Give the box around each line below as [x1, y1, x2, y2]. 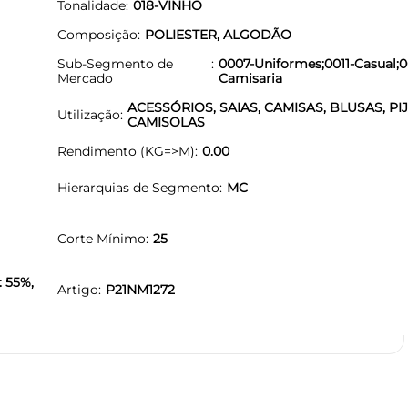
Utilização [57, 106, 120, 123]
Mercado [57, 69, 113, 87]
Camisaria [219, 69, 283, 87]
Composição [57, 25, 138, 43]
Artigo [57, 280, 98, 298]
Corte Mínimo [57, 229, 146, 247]
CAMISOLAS [127, 113, 205, 130]
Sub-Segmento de [57, 55, 173, 72]
